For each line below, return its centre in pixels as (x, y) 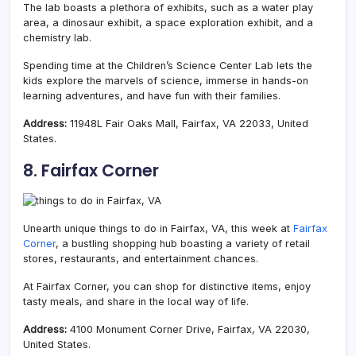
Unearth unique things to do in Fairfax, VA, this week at (158, 228)
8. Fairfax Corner (91, 170)
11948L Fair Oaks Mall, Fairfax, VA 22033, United (189, 123)
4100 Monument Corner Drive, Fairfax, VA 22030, (190, 329)
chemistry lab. (57, 37)
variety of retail (273, 243)
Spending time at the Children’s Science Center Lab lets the (168, 65)
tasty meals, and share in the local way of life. (136, 301)
